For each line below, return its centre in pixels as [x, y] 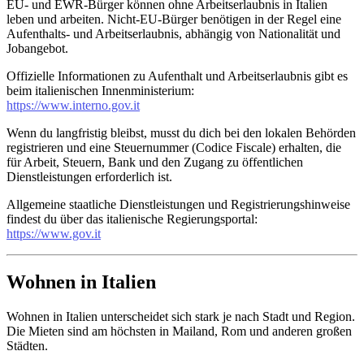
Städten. [27, 346]
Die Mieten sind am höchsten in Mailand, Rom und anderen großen [179, 331]
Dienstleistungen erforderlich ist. [89, 176]
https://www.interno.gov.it [73, 105]
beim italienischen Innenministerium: [100, 90]
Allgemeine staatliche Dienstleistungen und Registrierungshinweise [178, 204]
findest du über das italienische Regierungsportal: [132, 219]
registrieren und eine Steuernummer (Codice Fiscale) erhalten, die [174, 147]
